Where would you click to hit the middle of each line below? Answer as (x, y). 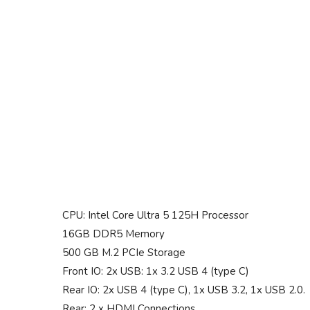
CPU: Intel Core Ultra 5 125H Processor (155, 216)
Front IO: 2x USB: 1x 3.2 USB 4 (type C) (156, 272)
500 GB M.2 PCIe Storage (124, 253)
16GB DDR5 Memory (113, 234)
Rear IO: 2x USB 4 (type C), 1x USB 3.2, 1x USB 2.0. (184, 290)
